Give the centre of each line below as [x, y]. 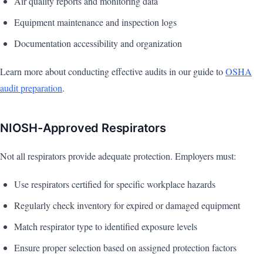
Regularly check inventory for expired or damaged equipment [127, 205]
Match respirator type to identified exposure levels [106, 227]
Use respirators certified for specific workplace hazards [115, 184]
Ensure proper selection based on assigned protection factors [125, 248]
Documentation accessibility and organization [98, 43]
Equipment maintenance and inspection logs [95, 22]
